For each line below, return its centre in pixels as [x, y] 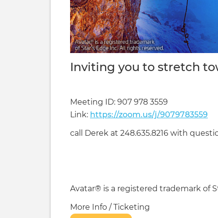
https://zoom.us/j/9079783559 [149, 114]
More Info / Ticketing [110, 207]
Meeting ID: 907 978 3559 [119, 102]
